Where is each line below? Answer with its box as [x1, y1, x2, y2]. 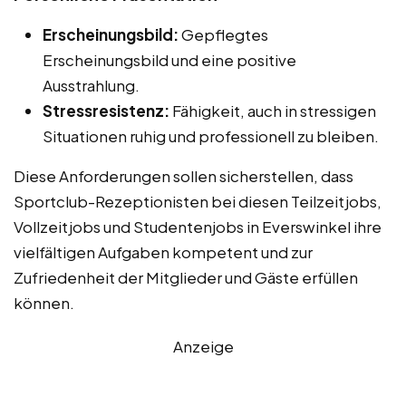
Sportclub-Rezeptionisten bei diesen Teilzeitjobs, [14, 190, 382, 211]
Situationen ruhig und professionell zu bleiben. [43, 125, 379, 146]
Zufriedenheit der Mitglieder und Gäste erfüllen [14, 266, 358, 287]
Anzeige [172, 335, 234, 356]
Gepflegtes [179, 24, 268, 44]
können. [14, 292, 74, 313]
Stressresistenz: [43, 100, 169, 121]
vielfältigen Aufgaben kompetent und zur [14, 241, 313, 262]
